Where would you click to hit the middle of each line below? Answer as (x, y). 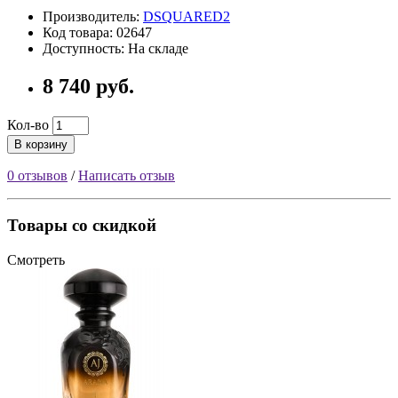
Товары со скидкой (82, 226)
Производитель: (93, 16)
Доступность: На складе (115, 48)
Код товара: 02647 (97, 32)
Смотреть (36, 259)
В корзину (41, 144)
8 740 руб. (88, 86)
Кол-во (28, 124)
